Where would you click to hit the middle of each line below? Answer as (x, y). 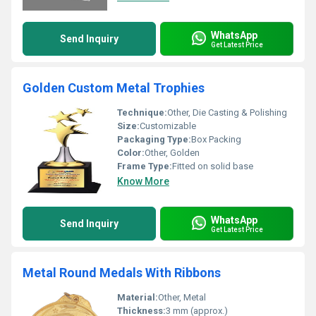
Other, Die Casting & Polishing (227, 113)
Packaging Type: (154, 139)
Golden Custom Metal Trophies (114, 88)
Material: (138, 297)
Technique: (142, 113)
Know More (143, 181)
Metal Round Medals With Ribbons (122, 273)
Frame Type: (145, 166)
